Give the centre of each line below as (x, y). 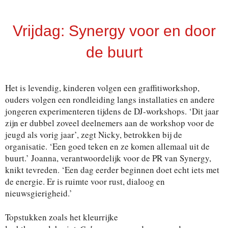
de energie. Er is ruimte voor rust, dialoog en (85, 182)
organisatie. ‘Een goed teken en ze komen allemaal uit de (107, 147)
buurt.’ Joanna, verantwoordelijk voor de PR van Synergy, (108, 158)
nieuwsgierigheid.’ (39, 193)
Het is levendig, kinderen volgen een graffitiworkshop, (102, 88)
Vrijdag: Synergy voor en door (114, 31)
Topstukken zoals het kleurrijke (62, 217)
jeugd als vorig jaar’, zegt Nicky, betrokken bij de (94, 135)
